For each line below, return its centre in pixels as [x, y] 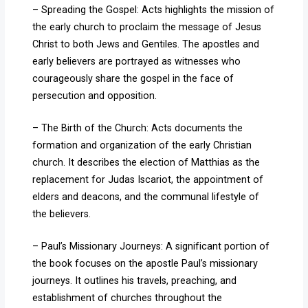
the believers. [62, 214]
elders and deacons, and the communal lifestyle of [146, 197]
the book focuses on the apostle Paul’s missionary [145, 263]
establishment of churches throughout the [128, 298]
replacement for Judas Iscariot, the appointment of [148, 180]
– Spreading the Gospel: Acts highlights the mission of [154, 10]
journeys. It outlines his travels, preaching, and [135, 280]
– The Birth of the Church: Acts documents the [138, 128]
